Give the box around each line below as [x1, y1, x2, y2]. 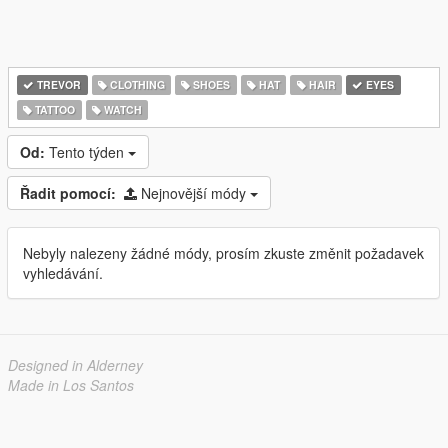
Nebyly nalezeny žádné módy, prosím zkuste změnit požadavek [23, 243, 424, 263]
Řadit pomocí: [20, 183, 116, 203]
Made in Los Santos [8, 375, 134, 395]
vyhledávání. [23, 263, 103, 283]
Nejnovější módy [141, 183, 250, 203]
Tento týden [49, 142, 128, 162]
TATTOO [32, 102, 76, 117]
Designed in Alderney [8, 355, 143, 375]
